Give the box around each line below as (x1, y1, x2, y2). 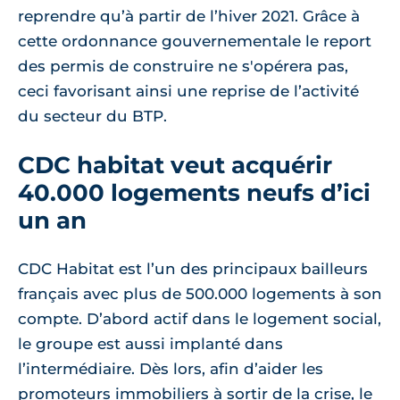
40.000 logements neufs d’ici (18, 179, 371, 207)
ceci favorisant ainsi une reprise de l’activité (18, 82, 359, 101)
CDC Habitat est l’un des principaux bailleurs (18, 260, 368, 279)
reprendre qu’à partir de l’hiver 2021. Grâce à (18, 7, 360, 26)
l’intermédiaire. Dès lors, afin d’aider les (18, 360, 323, 379)
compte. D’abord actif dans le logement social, (18, 310, 381, 329)
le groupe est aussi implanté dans (18, 335, 283, 354)
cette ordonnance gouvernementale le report (18, 32, 371, 51)
